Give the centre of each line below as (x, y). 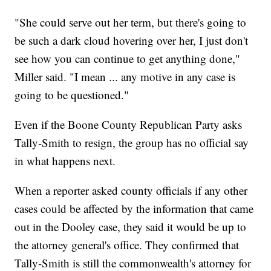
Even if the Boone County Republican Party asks (129, 125)
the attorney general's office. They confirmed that (127, 245)
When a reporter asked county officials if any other (131, 191)
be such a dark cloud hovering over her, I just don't (132, 41)
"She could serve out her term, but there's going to (131, 22)
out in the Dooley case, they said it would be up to (131, 227)
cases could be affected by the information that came (134, 209)
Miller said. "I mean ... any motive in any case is (125, 77)
